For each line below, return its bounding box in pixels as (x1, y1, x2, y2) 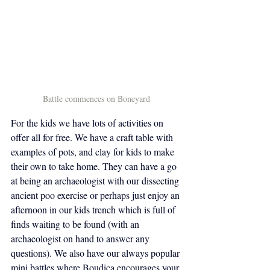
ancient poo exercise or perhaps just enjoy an (11, 189, 182, 201)
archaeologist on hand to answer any (11, 232, 152, 245)
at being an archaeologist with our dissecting (11, 174, 181, 187)
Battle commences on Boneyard (43, 93, 150, 104)
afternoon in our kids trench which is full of (11, 203, 178, 216)
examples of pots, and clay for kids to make (11, 145, 177, 158)
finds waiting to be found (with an (11, 218, 142, 230)
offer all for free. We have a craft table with (11, 131, 175, 143)
